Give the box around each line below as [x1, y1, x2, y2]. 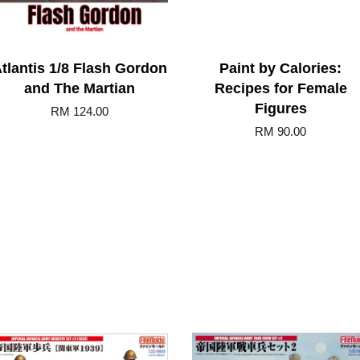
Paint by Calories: [219, 60, 342, 76]
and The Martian [24, 80, 135, 96]
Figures [254, 100, 307, 117]
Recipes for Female [214, 80, 347, 96]
